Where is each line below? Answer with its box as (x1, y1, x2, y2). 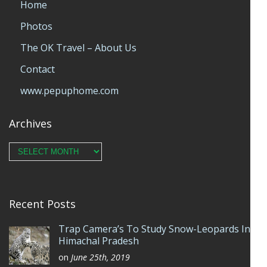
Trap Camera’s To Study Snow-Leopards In (58, 222, 250, 235)
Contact (20, 63, 55, 76)
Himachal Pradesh (58, 234, 139, 247)
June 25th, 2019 (71, 252, 130, 263)
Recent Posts (9, 197, 76, 211)
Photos (20, 20, 52, 33)
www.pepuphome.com (20, 84, 119, 97)
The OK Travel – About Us (20, 41, 136, 54)
